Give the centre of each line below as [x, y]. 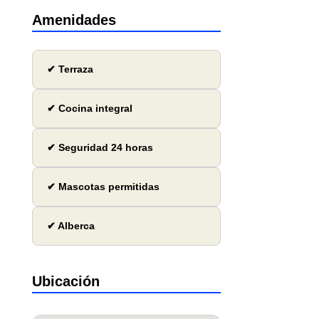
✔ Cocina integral [89, 109]
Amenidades [74, 20]
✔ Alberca [70, 226]
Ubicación [66, 282]
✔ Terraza [70, 69]
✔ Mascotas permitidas [103, 187]
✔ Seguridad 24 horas [100, 148]
